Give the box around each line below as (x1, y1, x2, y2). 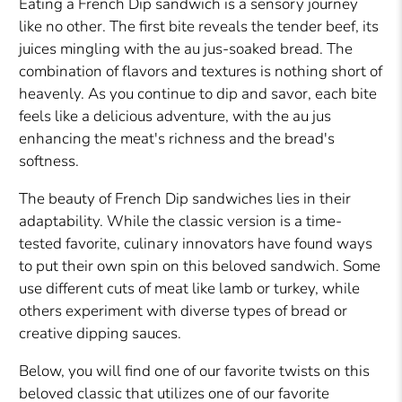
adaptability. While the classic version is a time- (19, 211, 343, 232)
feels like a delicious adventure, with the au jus (19, 106, 332, 127)
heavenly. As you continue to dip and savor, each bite (19, 83, 378, 105)
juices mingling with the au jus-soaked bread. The (19, 39, 354, 60)
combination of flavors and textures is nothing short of (19, 61, 383, 83)
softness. (19, 151, 80, 172)
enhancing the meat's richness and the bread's (19, 128, 336, 150)
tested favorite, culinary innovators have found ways (19, 233, 373, 255)
